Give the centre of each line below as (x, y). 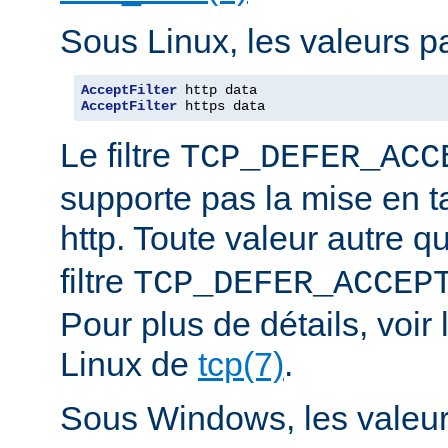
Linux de (129, 363)
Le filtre (120, 154)
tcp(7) (241, 363)
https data (221, 105)
